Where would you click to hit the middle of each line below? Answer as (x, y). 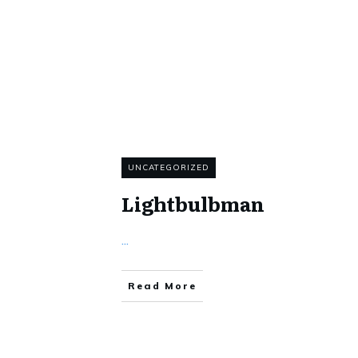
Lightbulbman (193, 203)
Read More (162, 286)
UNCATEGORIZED (169, 167)
